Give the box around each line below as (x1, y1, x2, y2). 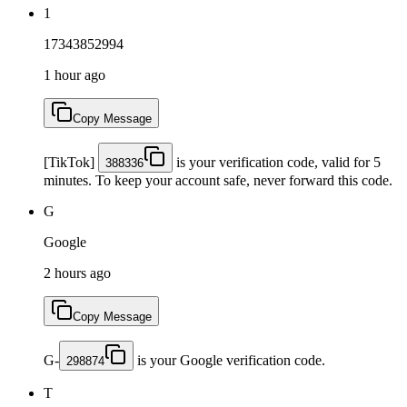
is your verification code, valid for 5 (173, 154, 381, 170)
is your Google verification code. (134, 352, 325, 368)
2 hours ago (44, 264, 111, 281)
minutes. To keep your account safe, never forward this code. (44, 172, 392, 188)
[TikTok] (44, 154, 98, 170)
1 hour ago (44, 66, 105, 83)
